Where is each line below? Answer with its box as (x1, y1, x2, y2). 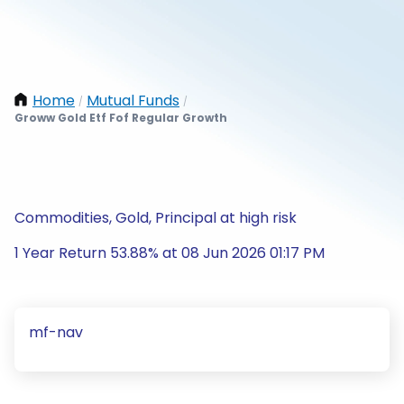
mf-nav (29, 322, 83, 343)
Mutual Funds (87, 90, 179, 111)
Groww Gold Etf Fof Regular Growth (14, 110, 227, 125)
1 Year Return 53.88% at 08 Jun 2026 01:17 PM (14, 243, 325, 263)
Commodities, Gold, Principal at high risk (14, 207, 297, 228)
